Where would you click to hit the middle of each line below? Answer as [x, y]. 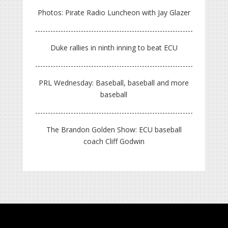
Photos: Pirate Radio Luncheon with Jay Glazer [114, 13]
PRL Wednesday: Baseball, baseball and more [114, 83]
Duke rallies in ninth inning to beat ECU [114, 48]
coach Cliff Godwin [114, 141]
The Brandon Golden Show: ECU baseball [114, 130]
